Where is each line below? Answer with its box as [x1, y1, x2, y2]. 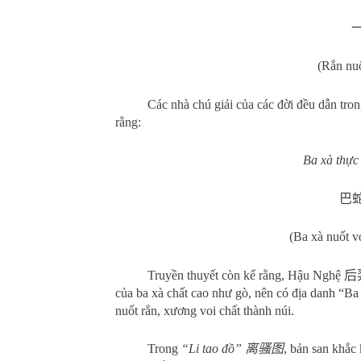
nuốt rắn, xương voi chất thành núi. [115, 304, 294, 317]
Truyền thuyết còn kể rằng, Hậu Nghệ [147, 268, 344, 282]
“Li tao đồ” [181, 342, 245, 355]
